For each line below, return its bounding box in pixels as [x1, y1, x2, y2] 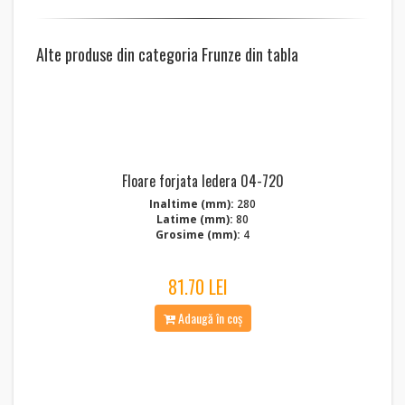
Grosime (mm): [155, 227, 240, 242]
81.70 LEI [168, 273, 228, 300]
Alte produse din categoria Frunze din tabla [36, 42, 298, 66]
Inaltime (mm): [149, 196, 234, 212]
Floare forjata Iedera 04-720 [121, 170, 284, 192]
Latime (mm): [156, 212, 233, 227]
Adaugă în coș [174, 308, 242, 327]
